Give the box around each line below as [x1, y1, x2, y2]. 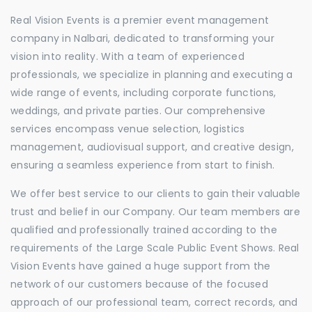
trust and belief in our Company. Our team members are [10, 205, 300, 219]
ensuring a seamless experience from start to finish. [10, 158, 275, 172]
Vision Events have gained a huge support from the [10, 259, 271, 273]
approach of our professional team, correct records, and [10, 295, 298, 309]
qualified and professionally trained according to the [10, 223, 277, 237]
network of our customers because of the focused [10, 277, 269, 291]
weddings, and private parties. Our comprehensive [10, 104, 266, 118]
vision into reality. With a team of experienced [10, 49, 245, 63]
